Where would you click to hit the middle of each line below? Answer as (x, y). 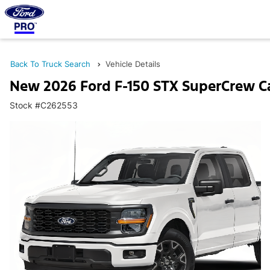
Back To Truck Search (50, 64)
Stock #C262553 (44, 105)
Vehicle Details (133, 64)
